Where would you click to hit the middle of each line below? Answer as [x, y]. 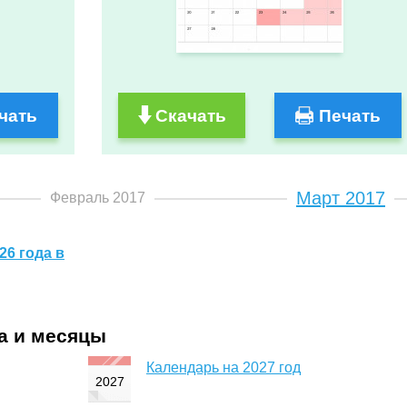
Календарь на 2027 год [223, 367]
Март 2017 [341, 199]
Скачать [190, 116]
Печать [350, 116]
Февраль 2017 [97, 198]
